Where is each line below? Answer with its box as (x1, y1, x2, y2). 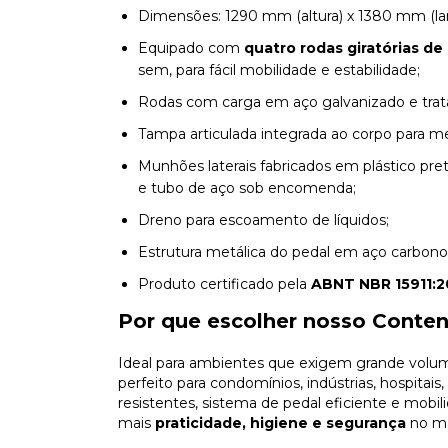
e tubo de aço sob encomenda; (138, 178, 356, 197)
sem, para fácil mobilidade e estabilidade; (138, 60, 420, 79)
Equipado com (138, 38, 244, 57)
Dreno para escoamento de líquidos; (138, 210, 389, 229)
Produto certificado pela (138, 274, 311, 293)
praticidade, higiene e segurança (155, 413, 406, 432)
